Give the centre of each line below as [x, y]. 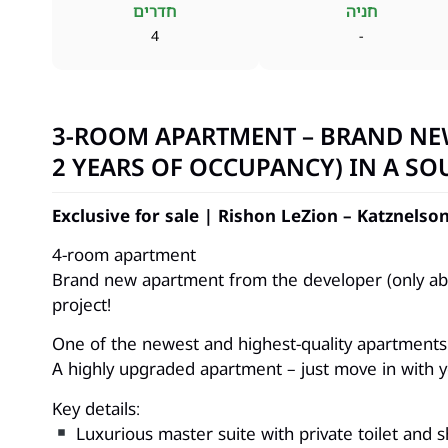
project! [81, 304]
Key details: [96, 408]
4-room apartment [124, 254]
